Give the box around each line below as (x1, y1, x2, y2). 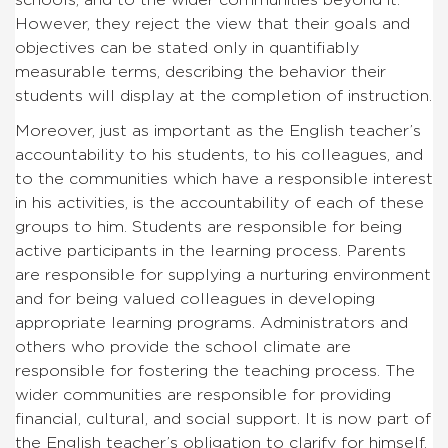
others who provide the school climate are (15, 338, 351, 355)
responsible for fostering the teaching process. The (15, 362, 415, 379)
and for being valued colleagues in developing (15, 290, 375, 307)
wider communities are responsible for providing (15, 386, 391, 403)
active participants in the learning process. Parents (15, 242, 406, 259)
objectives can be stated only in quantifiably (15, 39, 359, 56)
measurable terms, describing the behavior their (15, 63, 386, 80)
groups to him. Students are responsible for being (15, 218, 402, 235)
